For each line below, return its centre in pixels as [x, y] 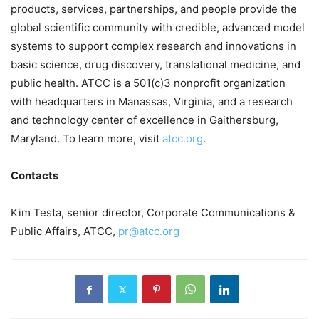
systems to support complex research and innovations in [153, 46]
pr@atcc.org [149, 231]
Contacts [35, 176]
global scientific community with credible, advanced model [158, 28]
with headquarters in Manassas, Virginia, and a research [152, 102]
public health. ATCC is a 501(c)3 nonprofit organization [148, 83]
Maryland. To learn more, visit [87, 139]
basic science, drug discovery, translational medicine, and [156, 65]
